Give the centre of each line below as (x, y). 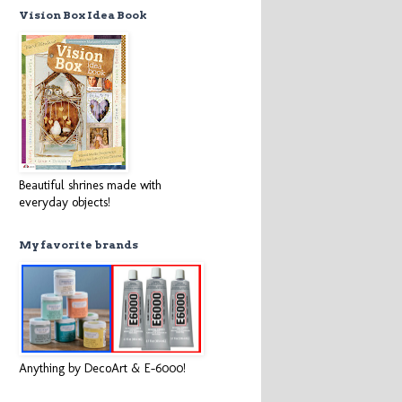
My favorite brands (79, 245)
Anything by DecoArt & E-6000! (102, 368)
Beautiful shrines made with (90, 185)
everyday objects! (65, 202)
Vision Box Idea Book (83, 15)
